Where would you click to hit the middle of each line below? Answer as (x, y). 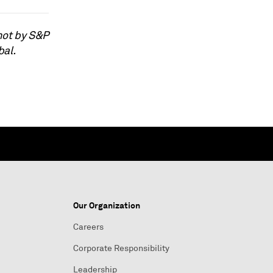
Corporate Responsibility (121, 248)
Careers (88, 227)
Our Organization (107, 205)
